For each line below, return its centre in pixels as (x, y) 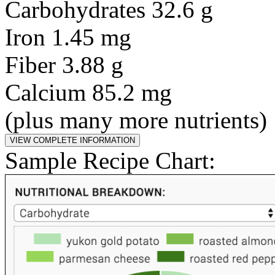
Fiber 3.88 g (64, 65)
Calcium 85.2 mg (88, 92)
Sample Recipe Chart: (110, 161)
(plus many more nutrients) (136, 120)
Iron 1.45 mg (68, 37)
